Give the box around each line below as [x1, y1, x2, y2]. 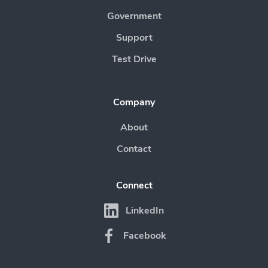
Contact [117, 142, 151, 156]
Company [113, 95, 155, 109]
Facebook [123, 229, 166, 242]
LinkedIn [126, 203, 164, 217]
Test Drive [111, 52, 157, 66]
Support [115, 31, 153, 44]
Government [106, 9, 162, 23]
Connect [115, 178, 153, 192]
